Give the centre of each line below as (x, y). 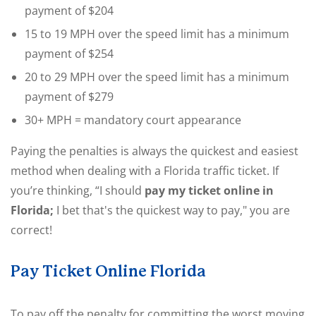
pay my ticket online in (209, 190)
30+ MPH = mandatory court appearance (133, 120)
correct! (31, 230)
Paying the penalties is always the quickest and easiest (154, 151)
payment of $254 (69, 54)
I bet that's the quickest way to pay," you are (172, 210)
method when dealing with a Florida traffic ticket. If (145, 171)
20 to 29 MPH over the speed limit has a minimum (157, 77)
